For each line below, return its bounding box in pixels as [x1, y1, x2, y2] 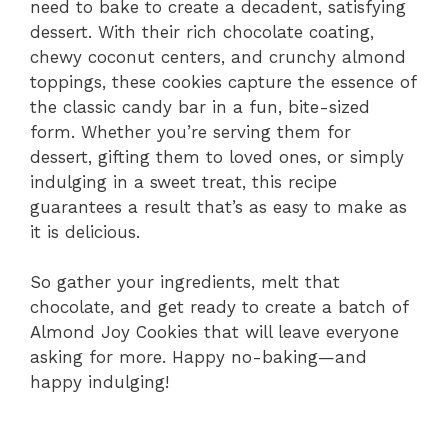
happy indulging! [30, 372, 169, 393]
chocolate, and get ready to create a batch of [30, 297, 408, 318]
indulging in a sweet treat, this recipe [30, 171, 337, 192]
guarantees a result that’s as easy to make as [30, 196, 407, 217]
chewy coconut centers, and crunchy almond [30, 46, 406, 67]
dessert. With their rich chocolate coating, [30, 21, 374, 42]
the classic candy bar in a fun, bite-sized [30, 96, 370, 117]
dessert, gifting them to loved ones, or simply [30, 146, 404, 167]
